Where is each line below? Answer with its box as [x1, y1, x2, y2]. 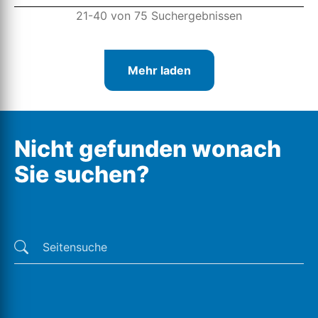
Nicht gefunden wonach [14, 135, 281, 163]
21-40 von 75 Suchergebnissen [76, 9, 242, 23]
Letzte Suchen [43, 264, 144, 281]
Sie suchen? [14, 160, 150, 188]
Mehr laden [127, 63, 191, 77]
